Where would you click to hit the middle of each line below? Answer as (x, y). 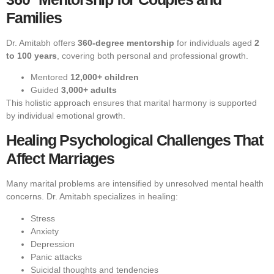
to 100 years (31, 55)
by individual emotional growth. (66, 115)
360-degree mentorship (126, 43)
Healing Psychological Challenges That (135, 140)
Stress (43, 218)
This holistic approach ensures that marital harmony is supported (131, 102)
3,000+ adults (89, 90)
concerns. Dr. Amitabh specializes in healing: (92, 197)
